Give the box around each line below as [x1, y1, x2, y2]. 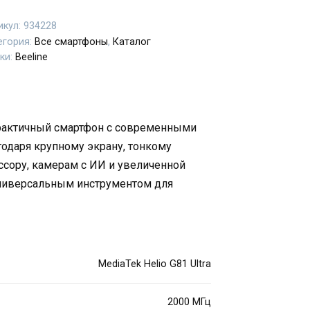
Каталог [112, 35, 151, 48]
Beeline [15, 51, 48, 64]
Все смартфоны [34, 35, 108, 48]
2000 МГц [167, 295, 212, 308]
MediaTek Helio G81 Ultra [98, 257, 212, 270]
